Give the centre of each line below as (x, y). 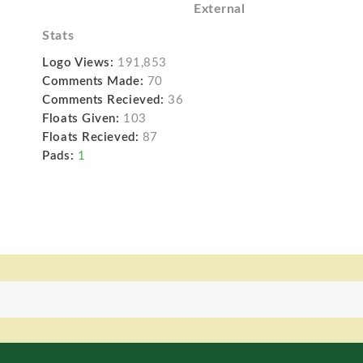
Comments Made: (93, 81)
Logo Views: (78, 62)
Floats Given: (81, 118)
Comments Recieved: (103, 100)
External (219, 9)
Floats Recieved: (91, 137)
